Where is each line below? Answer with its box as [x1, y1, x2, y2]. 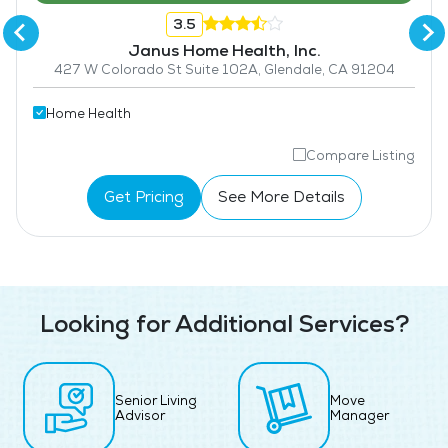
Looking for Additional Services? [39, 308, 409, 339]
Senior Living [115, 391, 197, 409]
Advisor [115, 406, 165, 424]
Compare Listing [306, 146, 415, 164]
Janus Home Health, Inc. [127, 39, 321, 61]
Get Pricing [103, 187, 184, 207]
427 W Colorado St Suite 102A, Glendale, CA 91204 [53, 60, 395, 78]
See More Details [217, 187, 345, 207]
